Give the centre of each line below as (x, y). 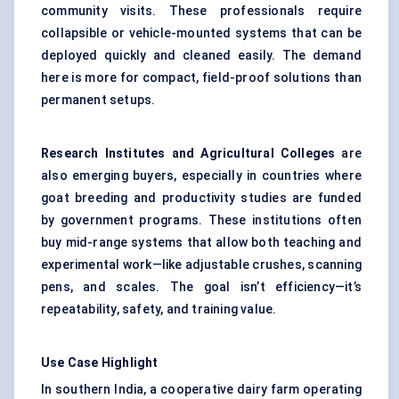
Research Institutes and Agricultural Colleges (188, 154)
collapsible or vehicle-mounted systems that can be (201, 33)
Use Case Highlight (100, 363)
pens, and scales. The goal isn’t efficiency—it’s (201, 287)
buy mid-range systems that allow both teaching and (201, 243)
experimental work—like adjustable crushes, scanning (201, 265)
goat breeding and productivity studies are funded (201, 198)
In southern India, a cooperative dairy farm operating (201, 390)
